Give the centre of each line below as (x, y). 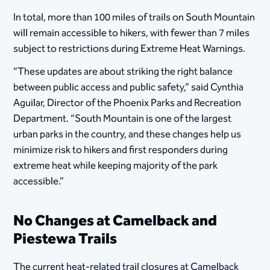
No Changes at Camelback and (115, 221)
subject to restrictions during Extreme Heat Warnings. (130, 49)
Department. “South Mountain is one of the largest (123, 118)
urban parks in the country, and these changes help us (127, 134)
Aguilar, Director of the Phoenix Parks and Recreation (127, 103)
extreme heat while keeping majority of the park (116, 165)
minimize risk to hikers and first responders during (121, 150)
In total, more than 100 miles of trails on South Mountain (134, 17)
